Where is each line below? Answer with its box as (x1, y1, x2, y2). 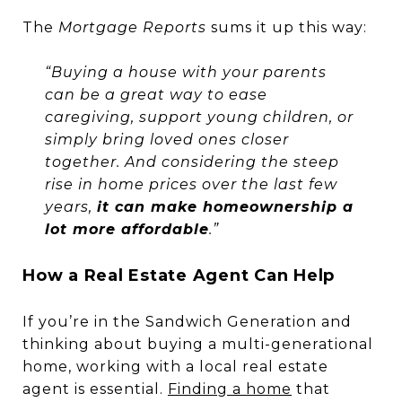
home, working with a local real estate (22, 358, 328, 376)
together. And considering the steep (44, 153, 339, 171)
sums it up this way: (206, 19, 367, 37)
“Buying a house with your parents (44, 64, 327, 82)
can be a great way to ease (44, 86, 267, 104)
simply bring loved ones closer (44, 131, 289, 149)
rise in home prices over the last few (44, 176, 337, 194)
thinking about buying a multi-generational (22, 336, 373, 354)
